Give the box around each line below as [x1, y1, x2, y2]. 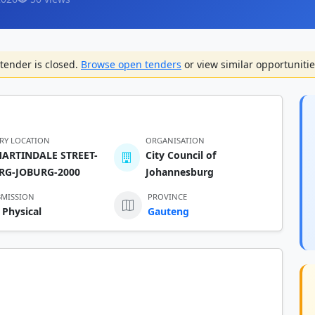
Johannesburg [145, 165, 214, 179]
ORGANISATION [145, 135, 205, 146]
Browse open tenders [81, 58, 181, 71]
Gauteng [147, 205, 189, 218]
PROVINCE [147, 191, 187, 202]
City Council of [145, 148, 216, 162]
